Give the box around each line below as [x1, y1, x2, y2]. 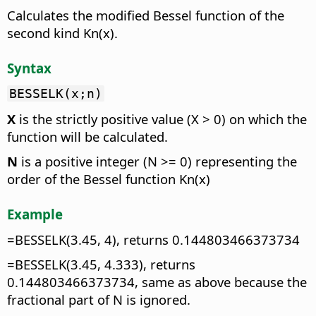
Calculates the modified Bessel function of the [7, 6, 284, 24]
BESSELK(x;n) [9, 86, 102, 102]
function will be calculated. [7, 128, 168, 146]
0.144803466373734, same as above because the [7, 272, 307, 291]
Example [7, 205, 63, 224]
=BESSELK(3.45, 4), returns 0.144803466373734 [7, 230, 300, 248]
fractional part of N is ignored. [7, 290, 190, 308]
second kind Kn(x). [7, 23, 118, 42]
